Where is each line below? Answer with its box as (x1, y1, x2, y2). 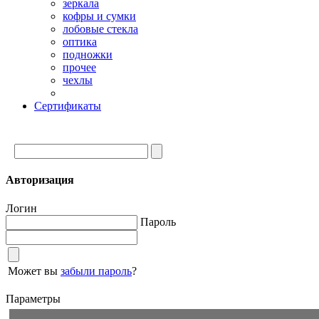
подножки (63, 48, 113, 61)
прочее (63, 61, 96, 73)
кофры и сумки (63, 10, 136, 22)
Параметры (6, 292, 61, 305)
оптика (63, 36, 97, 48)
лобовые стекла (63, 23, 138, 35)
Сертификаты (34, 100, 101, 112)
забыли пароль (61, 264, 132, 277)
